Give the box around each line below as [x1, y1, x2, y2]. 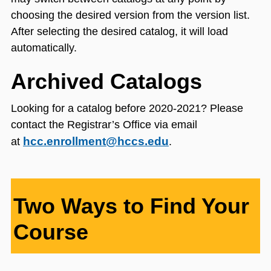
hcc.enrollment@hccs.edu [23, 135, 169, 148]
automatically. [11, 42, 77, 54]
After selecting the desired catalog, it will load [11, 25, 228, 38]
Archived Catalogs [11, 69, 202, 94]
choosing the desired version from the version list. [11, 9, 250, 22]
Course [13, 220, 88, 245]
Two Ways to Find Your [13, 194, 249, 219]
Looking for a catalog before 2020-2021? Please [11, 102, 243, 115]
